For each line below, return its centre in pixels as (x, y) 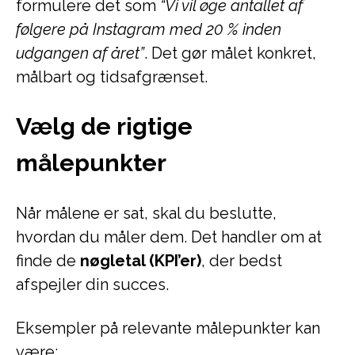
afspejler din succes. (92, 284)
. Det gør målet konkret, (230, 53)
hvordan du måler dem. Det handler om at (169, 237)
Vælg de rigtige (104, 126)
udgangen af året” (80, 53)
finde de (48, 261)
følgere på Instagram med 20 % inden (149, 29)
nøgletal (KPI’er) (141, 261)
